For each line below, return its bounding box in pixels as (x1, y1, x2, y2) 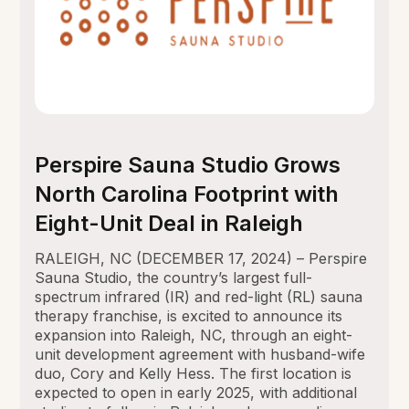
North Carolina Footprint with (35, 180, 340, 207)
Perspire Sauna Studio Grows (35, 151, 341, 178)
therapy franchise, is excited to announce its (35, 306, 343, 325)
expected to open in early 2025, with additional (35, 383, 358, 402)
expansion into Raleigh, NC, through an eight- (35, 325, 353, 344)
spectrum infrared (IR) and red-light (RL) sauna (35, 287, 363, 306)
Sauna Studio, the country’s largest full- (35, 267, 313, 287)
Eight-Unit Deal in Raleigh (35, 209, 304, 236)
